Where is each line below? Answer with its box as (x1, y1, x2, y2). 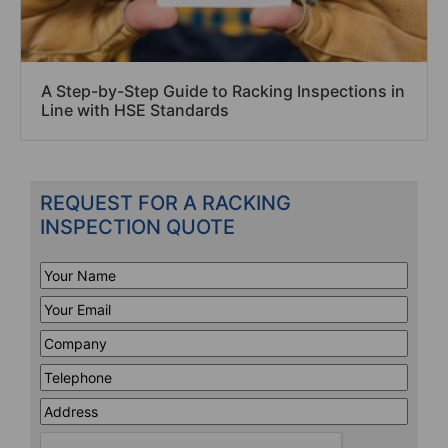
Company (39, 331, 102, 349)
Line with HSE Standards (41, 100, 229, 121)
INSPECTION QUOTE (40, 215, 235, 240)
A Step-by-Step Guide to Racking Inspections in (41, 81, 405, 102)
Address (39, 399, 93, 417)
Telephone (39, 365, 107, 383)
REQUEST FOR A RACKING (40, 191, 291, 216)
